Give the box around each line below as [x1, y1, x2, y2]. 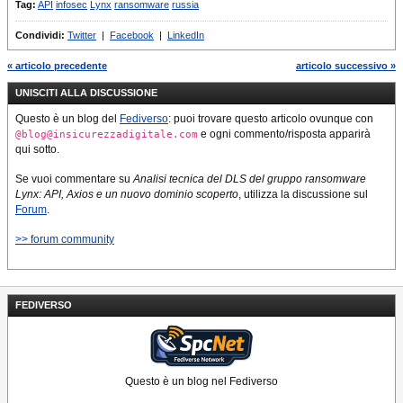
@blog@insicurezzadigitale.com [15, 128, 198, 139]
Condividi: [15, 29, 65, 40]
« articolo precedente [7, 59, 107, 71]
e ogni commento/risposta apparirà [198, 127, 371, 140]
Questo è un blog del [15, 112, 120, 125]
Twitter [67, 29, 96, 40]
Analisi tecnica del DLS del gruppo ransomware [133, 172, 366, 185]
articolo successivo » [296, 59, 396, 71]
